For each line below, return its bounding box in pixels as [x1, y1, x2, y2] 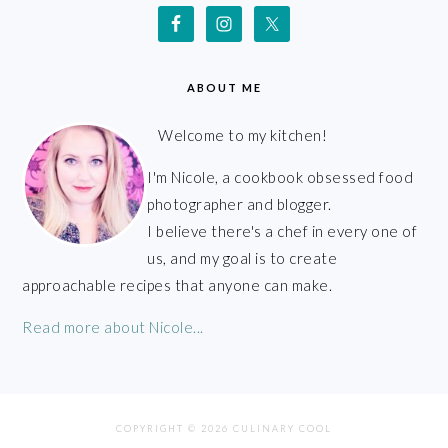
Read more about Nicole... [22, 317, 204, 336]
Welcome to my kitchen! [158, 125, 328, 144]
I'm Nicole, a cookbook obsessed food [147, 167, 414, 186]
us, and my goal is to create [147, 248, 338, 267]
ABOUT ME [186, 80, 262, 94]
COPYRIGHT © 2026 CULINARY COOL [116, 422, 332, 434]
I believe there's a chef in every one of [147, 221, 418, 240]
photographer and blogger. [147, 194, 332, 213]
